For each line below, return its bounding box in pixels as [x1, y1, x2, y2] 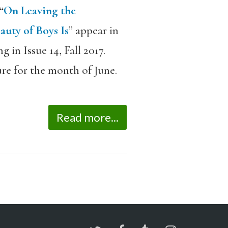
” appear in [68, 23, 119, 38]
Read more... [56, 110, 119, 124]
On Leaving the [3, 4, 76, 18]
